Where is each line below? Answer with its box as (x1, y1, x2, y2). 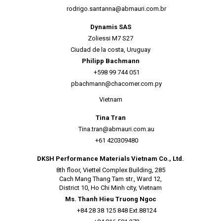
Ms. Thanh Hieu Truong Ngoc (65, 195, 156, 203)
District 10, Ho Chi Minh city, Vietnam (59, 184, 162, 191)
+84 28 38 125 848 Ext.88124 (75, 207, 156, 214)
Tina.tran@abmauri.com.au (78, 125, 154, 133)
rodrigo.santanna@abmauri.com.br (67, 5, 166, 12)
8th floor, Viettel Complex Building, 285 (56, 166, 165, 174)
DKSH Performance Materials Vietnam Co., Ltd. (37, 155, 184, 162)
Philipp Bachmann (81, 57, 140, 65)
